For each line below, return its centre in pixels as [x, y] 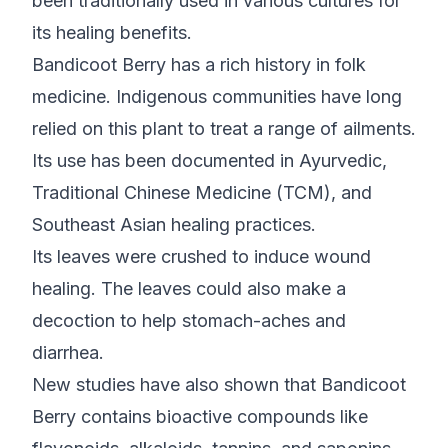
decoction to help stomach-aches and [189, 321]
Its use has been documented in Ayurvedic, [209, 161]
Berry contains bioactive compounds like [200, 417]
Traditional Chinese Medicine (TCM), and [202, 193]
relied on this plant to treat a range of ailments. [224, 129]
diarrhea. [70, 353]
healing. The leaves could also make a [189, 289]
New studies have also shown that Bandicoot [219, 385]
